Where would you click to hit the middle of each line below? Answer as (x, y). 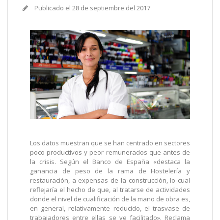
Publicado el (53, 8)
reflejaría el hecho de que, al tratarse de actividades (110, 190)
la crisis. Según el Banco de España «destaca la (110, 162)
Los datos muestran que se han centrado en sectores (110, 143)
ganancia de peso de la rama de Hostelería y (110, 171)
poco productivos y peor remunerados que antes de (110, 152)
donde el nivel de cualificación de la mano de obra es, (110, 199)
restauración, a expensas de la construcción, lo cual (110, 180)
